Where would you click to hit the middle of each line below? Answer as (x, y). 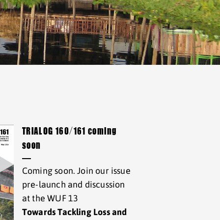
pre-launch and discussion (73, 184)
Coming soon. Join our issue (76, 171)
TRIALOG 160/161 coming (69, 132)
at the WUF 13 (50, 198)
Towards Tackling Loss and (74, 212)
